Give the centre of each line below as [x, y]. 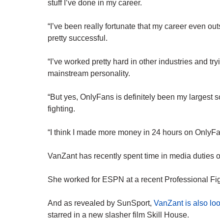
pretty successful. [78, 38]
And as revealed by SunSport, [101, 203]
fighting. [61, 109]
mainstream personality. [89, 74]
